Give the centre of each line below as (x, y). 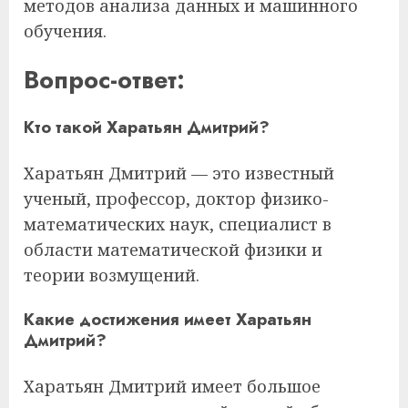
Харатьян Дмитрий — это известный (179, 173)
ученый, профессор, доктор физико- (176, 199)
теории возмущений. (112, 275)
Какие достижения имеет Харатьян (168, 320)
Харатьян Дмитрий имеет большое (172, 387)
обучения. (65, 31)
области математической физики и (173, 250)
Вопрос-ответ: (104, 80)
